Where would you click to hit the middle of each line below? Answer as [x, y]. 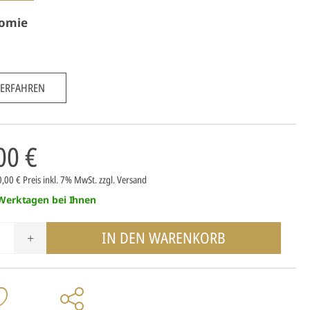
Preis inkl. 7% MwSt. [61, 180]
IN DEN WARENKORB [163, 237]
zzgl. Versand [122, 180]
